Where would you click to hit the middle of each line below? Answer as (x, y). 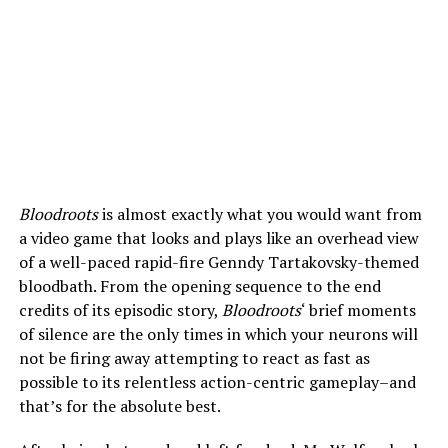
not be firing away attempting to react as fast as (194, 357)
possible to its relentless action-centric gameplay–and (217, 381)
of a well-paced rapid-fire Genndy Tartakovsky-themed (218, 261)
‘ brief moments (358, 309)
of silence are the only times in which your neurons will (218, 333)
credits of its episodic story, (120, 309)
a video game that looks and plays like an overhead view (218, 237)
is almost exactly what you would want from (259, 213)
